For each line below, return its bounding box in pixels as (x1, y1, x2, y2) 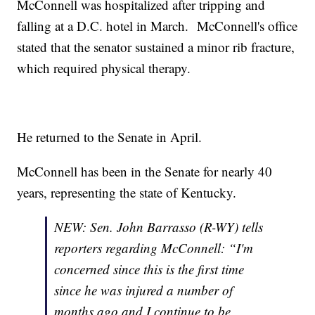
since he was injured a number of (54, 281, 233, 299)
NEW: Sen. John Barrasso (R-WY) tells (54, 217, 264, 236)
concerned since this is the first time (54, 259, 245, 278)
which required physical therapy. (17, 58, 191, 77)
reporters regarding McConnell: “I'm (54, 238, 254, 257)
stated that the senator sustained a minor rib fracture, (17, 37, 295, 56)
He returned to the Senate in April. (17, 127, 207, 146)
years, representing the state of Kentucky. (17, 183, 241, 201)
